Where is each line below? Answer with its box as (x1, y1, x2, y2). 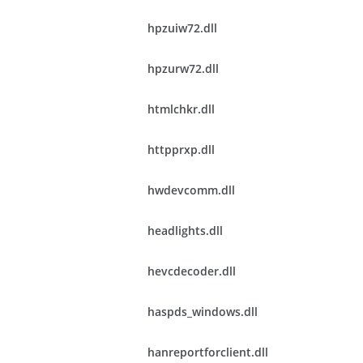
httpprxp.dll (147, 142, 215, 157)
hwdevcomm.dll (147, 182, 235, 198)
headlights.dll (147, 223, 223, 238)
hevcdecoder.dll (147, 263, 236, 279)
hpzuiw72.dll (147, 20, 217, 36)
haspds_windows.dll (147, 304, 258, 319)
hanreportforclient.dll (147, 344, 268, 360)
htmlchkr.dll (147, 101, 215, 117)
